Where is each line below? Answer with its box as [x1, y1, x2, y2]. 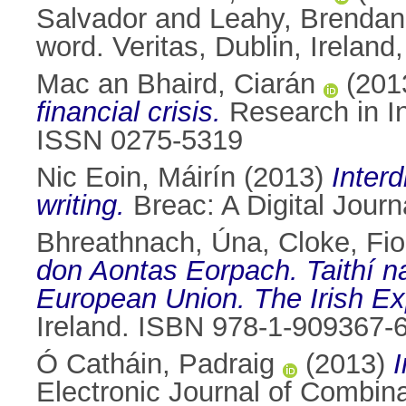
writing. [36, 189, 125, 222]
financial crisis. [36, 96, 221, 129]
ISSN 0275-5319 [36, 124, 243, 157]
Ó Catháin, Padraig [36, 348, 275, 381]
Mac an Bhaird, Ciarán [36, 68, 315, 101]
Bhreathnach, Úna [36, 227, 262, 259]
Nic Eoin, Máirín [36, 161, 236, 194]
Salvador [36, 3, 147, 35]
